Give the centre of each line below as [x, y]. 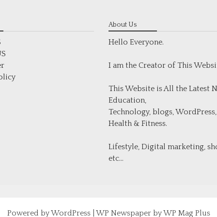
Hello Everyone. [136, 42]
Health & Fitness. [138, 124]
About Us [123, 25]
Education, [127, 100]
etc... [116, 158]
